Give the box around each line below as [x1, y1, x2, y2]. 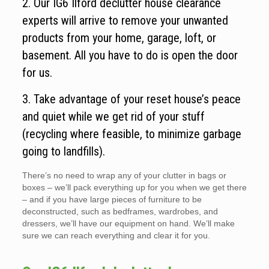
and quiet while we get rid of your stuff [22, 109, 205, 124]
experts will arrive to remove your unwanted [22, 13, 228, 28]
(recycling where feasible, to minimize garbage [22, 127, 241, 142]
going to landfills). [22, 144, 105, 159]
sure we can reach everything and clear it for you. [22, 231, 210, 241]
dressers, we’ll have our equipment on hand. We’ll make [22, 219, 235, 229]
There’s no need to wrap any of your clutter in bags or [22, 171, 226, 181]
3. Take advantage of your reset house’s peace [22, 92, 241, 107]
